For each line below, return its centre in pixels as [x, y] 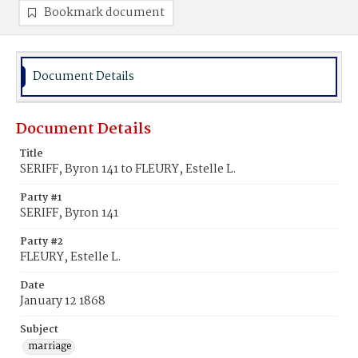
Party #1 [41, 198]
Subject [39, 330]
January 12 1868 [63, 301]
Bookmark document [104, 13]
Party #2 [42, 242]
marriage [50, 346]
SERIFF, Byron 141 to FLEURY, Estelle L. [128, 169]
